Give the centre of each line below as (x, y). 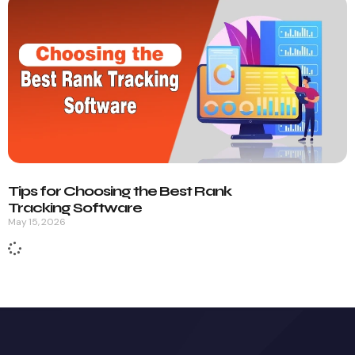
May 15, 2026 (37, 222)
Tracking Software (75, 208)
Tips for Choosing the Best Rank (120, 191)
